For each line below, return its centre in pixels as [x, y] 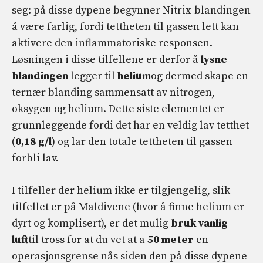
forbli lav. [35, 159]
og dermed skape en [200, 76]
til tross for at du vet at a [88, 240]
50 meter [171, 240]
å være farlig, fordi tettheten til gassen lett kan [125, 27]
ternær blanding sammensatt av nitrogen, [113, 93]
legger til [93, 76]
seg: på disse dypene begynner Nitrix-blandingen [131, 11]
